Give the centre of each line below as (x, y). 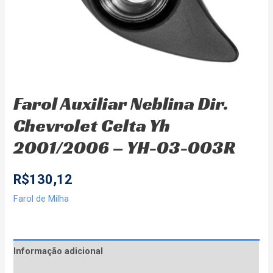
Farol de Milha (41, 199)
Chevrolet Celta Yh (92, 125)
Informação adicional (58, 251)
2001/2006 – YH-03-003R (125, 147)
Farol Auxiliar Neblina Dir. (121, 103)
